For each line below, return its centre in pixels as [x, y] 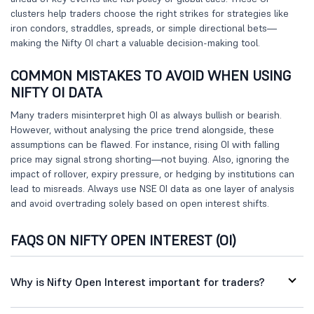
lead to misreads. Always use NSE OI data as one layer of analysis [152, 189]
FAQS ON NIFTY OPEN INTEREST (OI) [123, 240]
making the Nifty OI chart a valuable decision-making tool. [135, 43]
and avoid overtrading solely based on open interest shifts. [140, 203]
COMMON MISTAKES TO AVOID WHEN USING [151, 76]
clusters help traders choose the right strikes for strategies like [150, 13]
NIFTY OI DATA [56, 93]
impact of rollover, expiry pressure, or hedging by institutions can [152, 174]
